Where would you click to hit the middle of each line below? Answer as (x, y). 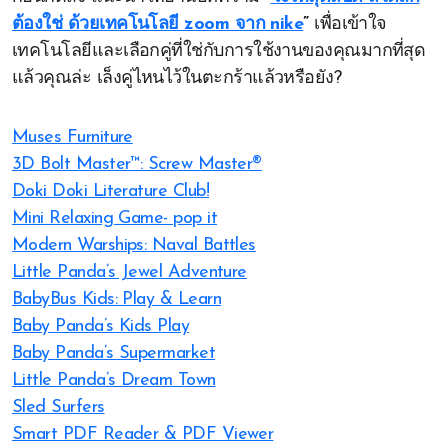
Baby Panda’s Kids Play (101, 326)
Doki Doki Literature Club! (110, 191)
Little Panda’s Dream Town (114, 380)
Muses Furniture (72, 137)
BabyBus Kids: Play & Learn (116, 299)
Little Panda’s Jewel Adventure (129, 272)
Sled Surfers (58, 407)
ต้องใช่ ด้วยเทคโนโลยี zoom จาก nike (158, 24)
